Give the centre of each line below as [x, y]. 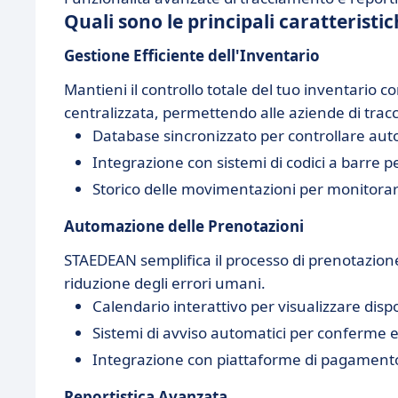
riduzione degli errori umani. [165, 283]
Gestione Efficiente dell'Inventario [192, 56]
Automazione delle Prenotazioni [184, 226]
